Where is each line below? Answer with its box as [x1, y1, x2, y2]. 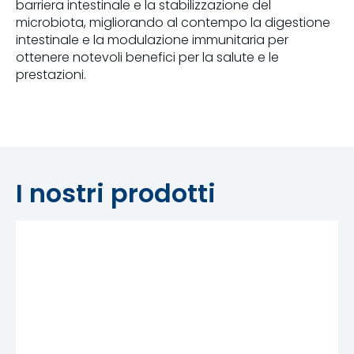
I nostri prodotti [16, 175, 216, 211]
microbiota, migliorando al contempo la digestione [16, 13, 330, 32]
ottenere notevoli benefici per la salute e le [16, 47, 279, 66]
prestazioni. [16, 65, 86, 84]
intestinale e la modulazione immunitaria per [16, 30, 288, 49]
